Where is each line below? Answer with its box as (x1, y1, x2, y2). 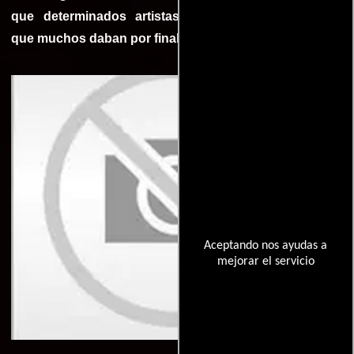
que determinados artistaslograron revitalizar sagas (11, 9, 343, 23)
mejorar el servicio (217, 254, 314, 268)
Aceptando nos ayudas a (204, 239, 328, 252)
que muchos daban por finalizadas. (11, 31, 222, 45)
